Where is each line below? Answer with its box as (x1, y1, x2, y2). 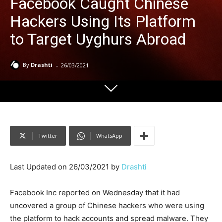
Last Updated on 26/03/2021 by (10, 162, 121, 171)
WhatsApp (96, 132, 122, 139)
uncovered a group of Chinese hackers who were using (10, 201, 204, 210)
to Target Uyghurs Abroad (10, 29, 186, 49)
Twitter (38, 132, 57, 139)
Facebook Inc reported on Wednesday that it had (10, 188, 180, 197)
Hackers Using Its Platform (10, 11, 196, 31)
